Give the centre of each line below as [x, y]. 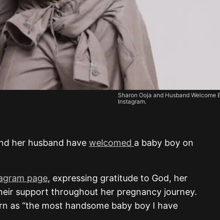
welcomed [111, 142]
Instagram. [132, 101]
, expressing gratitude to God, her [118, 178]
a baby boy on [164, 142]
